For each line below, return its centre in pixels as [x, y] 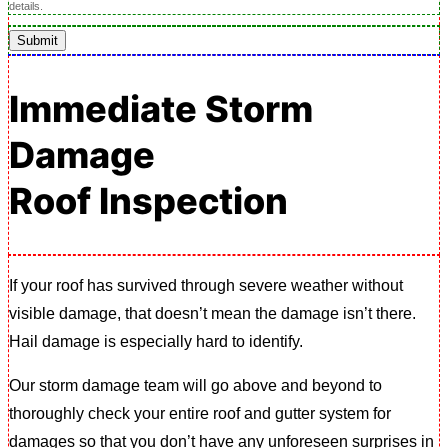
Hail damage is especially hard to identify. [156, 341]
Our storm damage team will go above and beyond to [195, 385]
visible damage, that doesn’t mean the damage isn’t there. [212, 313]
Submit [37, 40]
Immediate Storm [161, 108]
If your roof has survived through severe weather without [206, 285]
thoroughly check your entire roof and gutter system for [200, 413]
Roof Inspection [148, 200]
